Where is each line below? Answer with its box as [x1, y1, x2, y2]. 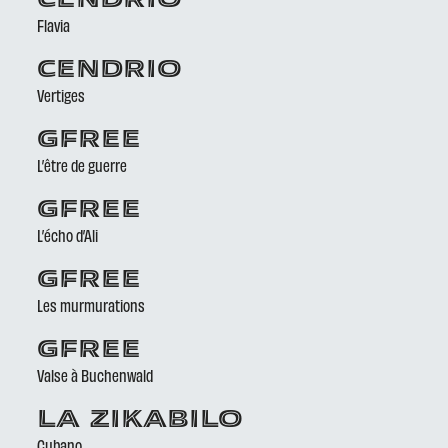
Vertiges [37, 85, 86, 105]
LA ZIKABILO [37, 409, 244, 433]
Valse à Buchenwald [37, 365, 154, 385]
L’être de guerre [37, 155, 128, 175]
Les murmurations [37, 295, 146, 315]
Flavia [37, 15, 71, 35]
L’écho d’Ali [37, 225, 99, 245]
